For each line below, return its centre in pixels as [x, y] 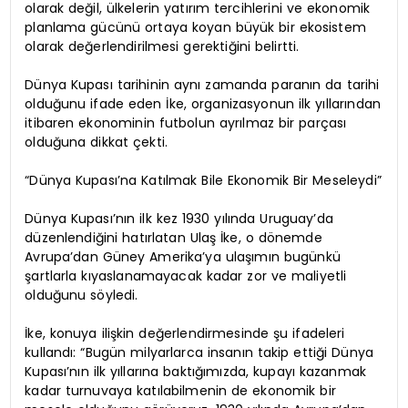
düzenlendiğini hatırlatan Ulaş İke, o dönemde [173, 237]
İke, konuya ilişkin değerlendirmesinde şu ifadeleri [185, 333]
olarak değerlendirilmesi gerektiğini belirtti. [162, 46]
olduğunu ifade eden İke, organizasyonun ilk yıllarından [203, 103]
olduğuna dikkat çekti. [97, 142]
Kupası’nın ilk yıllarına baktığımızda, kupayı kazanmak [196, 371]
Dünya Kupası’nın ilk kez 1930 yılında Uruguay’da [179, 218]
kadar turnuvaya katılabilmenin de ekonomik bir [180, 390]
